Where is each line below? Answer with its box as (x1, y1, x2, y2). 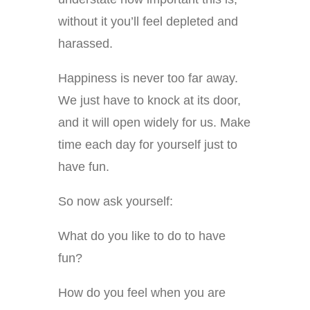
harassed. (58, 37, 113, 51)
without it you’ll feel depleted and (58, 15, 238, 29)
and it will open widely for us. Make (58, 116, 250, 130)
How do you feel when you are (58, 286, 226, 300)
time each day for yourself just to (58, 138, 237, 152)
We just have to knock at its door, (58, 93, 241, 108)
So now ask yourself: (58, 194, 173, 209)
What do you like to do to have (58, 229, 226, 244)
